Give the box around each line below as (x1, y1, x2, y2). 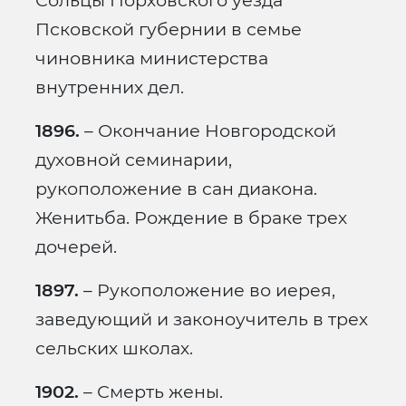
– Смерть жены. (79, 381, 223, 403)
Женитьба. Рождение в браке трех (35, 207, 347, 229)
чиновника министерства (35, 47, 268, 70)
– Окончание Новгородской (80, 120, 336, 142)
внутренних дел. (35, 76, 184, 99)
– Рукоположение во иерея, (79, 279, 335, 302)
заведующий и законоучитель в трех (35, 308, 368, 331)
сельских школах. (35, 337, 193, 360)
